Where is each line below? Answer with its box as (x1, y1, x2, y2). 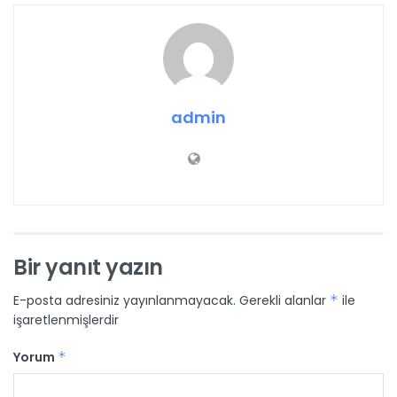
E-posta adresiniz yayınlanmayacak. (13, 292, 236, 310)
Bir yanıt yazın (13, 253, 163, 283)
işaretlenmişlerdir (13, 311, 119, 330)
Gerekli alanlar (239, 292, 330, 310)
